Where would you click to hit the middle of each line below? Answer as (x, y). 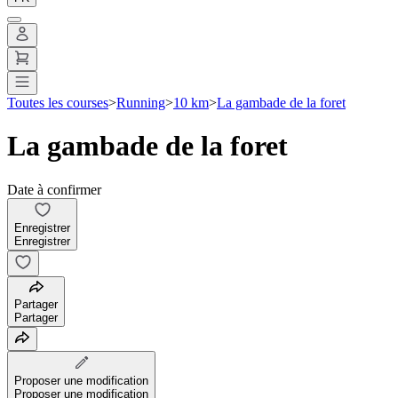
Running (141, 102)
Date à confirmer (54, 189)
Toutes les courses (58, 102)
